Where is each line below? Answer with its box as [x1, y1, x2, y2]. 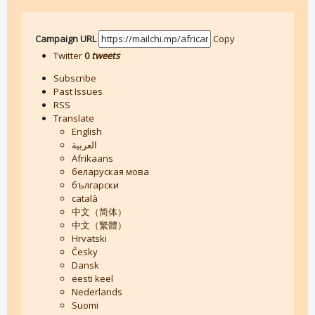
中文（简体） [71, 205, 127, 218]
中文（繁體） [71, 218, 127, 231]
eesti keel [71, 271, 113, 285]
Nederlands [71, 285, 122, 298]
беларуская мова [71, 165, 149, 178]
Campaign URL [34, 32, 96, 45]
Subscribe [53, 71, 96, 84]
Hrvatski [71, 231, 107, 245]
